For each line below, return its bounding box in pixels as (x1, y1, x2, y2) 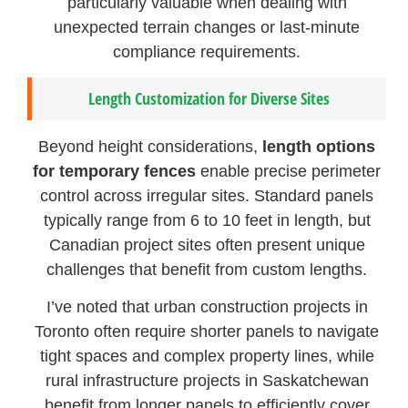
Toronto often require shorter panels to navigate (35, 322, 380, 342)
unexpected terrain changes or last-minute (54, 17, 361, 36)
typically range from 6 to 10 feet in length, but (43, 211, 371, 230)
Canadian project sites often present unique (48, 236, 365, 255)
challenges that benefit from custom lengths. (46, 260, 368, 280)
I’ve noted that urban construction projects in (46, 298, 368, 317)
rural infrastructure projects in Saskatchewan (45, 372, 369, 391)
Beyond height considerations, (38, 138, 263, 157)
